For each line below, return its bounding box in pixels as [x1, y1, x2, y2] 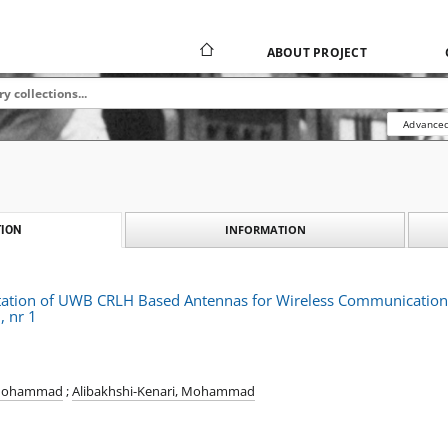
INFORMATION [224, 222, 306, 237]
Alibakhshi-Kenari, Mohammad [72, 383, 255, 400]
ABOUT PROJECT [266, 44, 367, 61]
